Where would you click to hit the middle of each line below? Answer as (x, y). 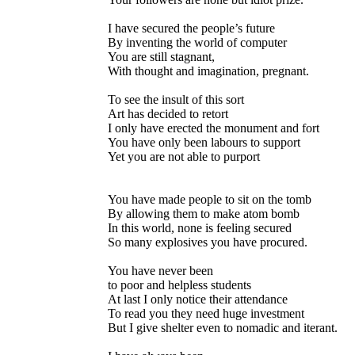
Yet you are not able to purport (184, 156)
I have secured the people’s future (191, 28)
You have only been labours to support (204, 142)
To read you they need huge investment (206, 313)
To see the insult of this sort (176, 99)
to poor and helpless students (179, 284)
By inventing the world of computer (197, 42)
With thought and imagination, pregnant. (208, 71)
